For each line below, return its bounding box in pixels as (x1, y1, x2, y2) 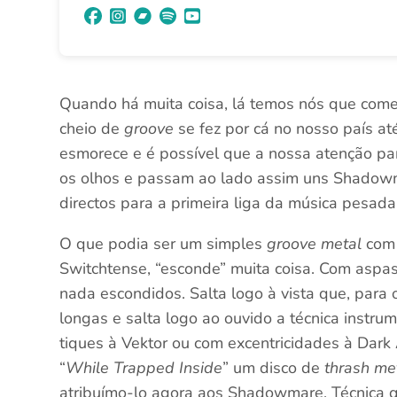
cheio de (59, 118, 125, 139)
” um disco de (222, 357, 325, 378)
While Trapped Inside (66, 357, 223, 378)
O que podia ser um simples (59, 233, 263, 254)
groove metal (262, 233, 362, 254)
